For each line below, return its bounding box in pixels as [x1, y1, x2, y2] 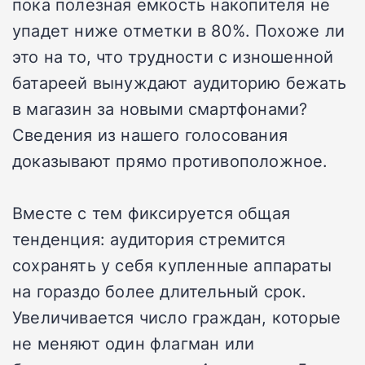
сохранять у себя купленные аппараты [12, 253, 332, 276]
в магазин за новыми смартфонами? [12, 96, 308, 120]
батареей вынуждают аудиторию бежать [12, 70, 347, 94]
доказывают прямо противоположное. [12, 148, 328, 172]
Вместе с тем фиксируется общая [12, 200, 291, 224]
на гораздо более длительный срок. [12, 279, 307, 302]
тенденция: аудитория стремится [12, 226, 286, 250]
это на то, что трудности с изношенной [12, 44, 334, 68]
